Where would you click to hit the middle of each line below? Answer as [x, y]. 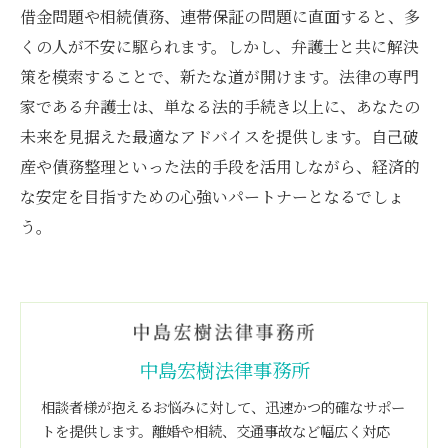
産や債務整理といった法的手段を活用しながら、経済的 [220, 166]
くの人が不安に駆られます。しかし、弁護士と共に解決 [219, 46]
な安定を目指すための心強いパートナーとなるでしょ [212, 196]
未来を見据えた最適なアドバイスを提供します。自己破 [219, 136]
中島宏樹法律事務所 [224, 369]
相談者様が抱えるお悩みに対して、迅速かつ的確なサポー [223, 406]
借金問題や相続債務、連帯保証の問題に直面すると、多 [220, 16]
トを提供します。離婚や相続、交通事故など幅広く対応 [215, 430]
